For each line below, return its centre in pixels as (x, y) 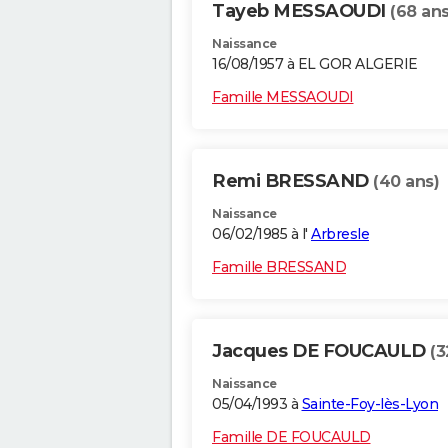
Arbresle (340, 234)
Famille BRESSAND (279, 267)
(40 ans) (406, 182)
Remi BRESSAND (292, 181)
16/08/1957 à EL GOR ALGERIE (315, 64)
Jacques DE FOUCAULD (321, 351)
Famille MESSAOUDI (283, 97)
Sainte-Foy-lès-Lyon (369, 404)
